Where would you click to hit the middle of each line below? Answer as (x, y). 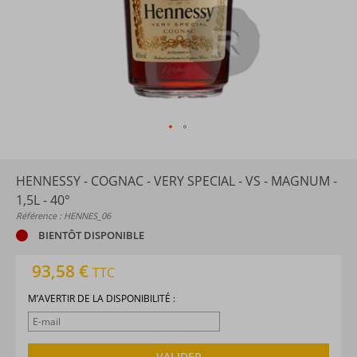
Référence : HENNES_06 (63, 216)
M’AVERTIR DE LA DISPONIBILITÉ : (102, 298)
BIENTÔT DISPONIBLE (90, 235)
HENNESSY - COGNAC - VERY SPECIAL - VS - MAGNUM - (177, 181)
